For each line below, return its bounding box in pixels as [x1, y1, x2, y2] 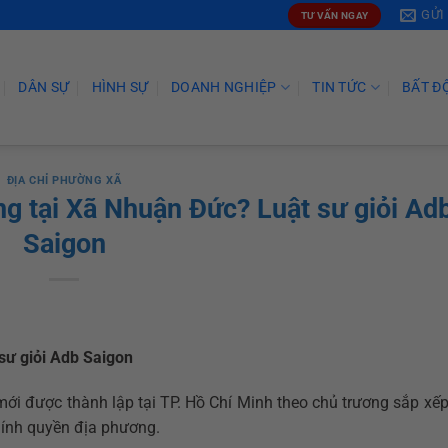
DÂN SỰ [18, 78, 70, 96]
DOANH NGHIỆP [170, 78, 277, 96]
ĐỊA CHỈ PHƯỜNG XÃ [6, 174, 122, 187]
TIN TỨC [312, 78, 367, 96]
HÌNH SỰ [91, 78, 149, 96]
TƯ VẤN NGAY [300, 9, 369, 21]
